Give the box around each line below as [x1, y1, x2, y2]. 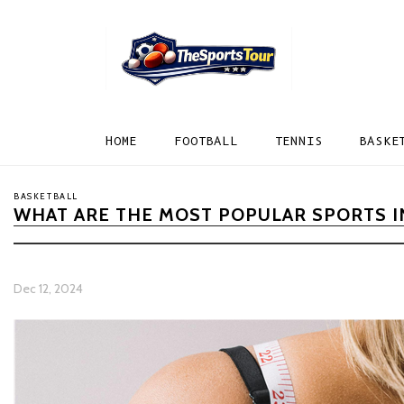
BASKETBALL [14, 191, 78, 201]
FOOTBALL [174, 134, 238, 148]
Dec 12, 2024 [14, 280, 83, 297]
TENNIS [274, 134, 323, 148]
